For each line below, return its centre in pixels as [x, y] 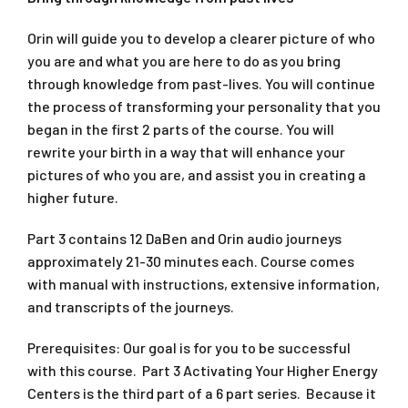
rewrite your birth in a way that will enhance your [186, 151]
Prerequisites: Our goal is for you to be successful [189, 347]
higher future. [73, 197]
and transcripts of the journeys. [131, 306]
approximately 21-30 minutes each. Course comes [191, 260]
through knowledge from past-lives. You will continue [201, 83]
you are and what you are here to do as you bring [184, 60]
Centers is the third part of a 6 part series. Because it [202, 393]
